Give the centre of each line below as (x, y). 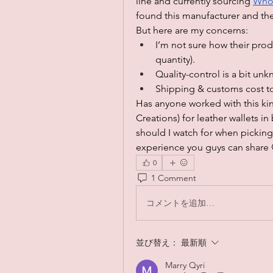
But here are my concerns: (192, 30)
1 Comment (174, 178)
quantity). (175, 60)
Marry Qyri (185, 265)
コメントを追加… (180, 203)
